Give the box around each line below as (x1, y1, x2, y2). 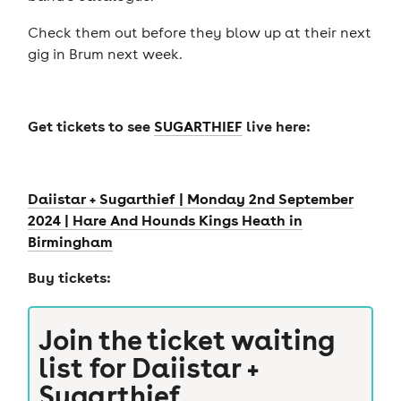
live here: (242, 115, 311, 135)
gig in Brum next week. (27, 44, 189, 63)
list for (38, 349, 132, 386)
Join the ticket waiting (38, 321, 335, 358)
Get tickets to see (27, 115, 154, 135)
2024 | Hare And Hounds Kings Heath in (27, 209, 303, 229)
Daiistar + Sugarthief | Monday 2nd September (27, 188, 354, 208)
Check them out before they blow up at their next (27, 22, 371, 41)
